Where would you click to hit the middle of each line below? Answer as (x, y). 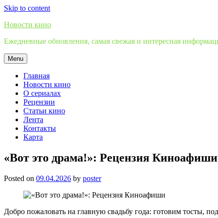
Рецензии (39, 102)
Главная (36, 76)
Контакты (40, 128)
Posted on (20, 178)
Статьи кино (44, 111)
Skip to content (27, 8)
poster (92, 178)
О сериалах (42, 93)
